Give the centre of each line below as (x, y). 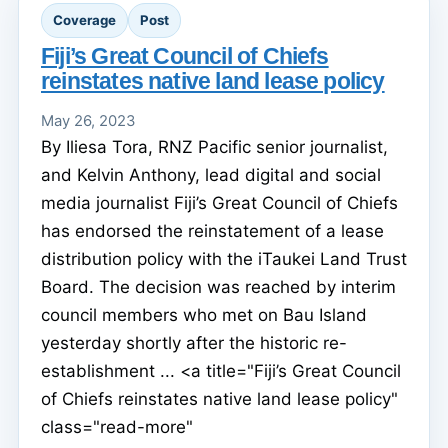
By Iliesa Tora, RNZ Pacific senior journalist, (214, 146)
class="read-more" (117, 426)
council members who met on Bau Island (204, 314)
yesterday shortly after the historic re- (194, 342)
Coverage (84, 20)
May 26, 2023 (88, 120)
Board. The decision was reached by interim (218, 286)
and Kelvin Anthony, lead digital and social (211, 174)
